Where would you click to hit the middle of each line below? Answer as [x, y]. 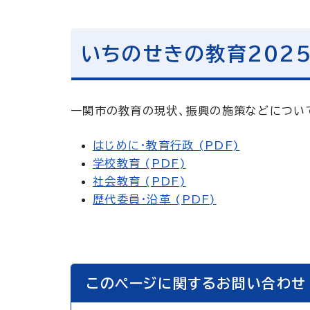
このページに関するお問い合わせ [197, 283]
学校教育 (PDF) [139, 163]
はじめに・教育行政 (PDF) [166, 145]
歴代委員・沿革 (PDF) [155, 199]
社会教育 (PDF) [139, 181]
